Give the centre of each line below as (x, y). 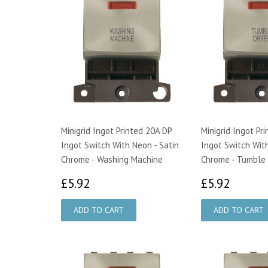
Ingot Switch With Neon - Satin (120, 145)
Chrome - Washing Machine (112, 159)
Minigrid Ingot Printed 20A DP (116, 130)
